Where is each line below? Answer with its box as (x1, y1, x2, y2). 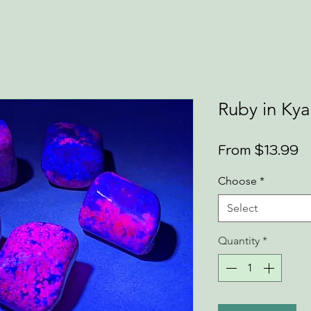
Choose (218, 174, 257, 187)
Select (227, 201, 258, 215)
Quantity (218, 234, 260, 247)
